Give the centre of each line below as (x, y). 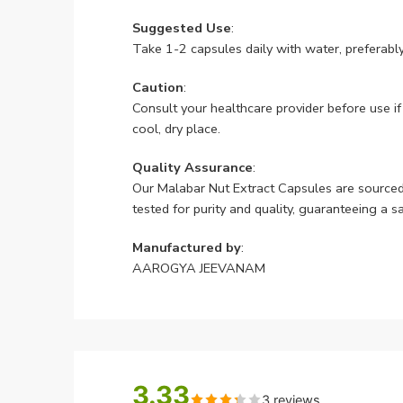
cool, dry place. (176, 128)
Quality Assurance (193, 167)
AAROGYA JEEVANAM (199, 268)
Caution (158, 87)
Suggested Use (182, 27)
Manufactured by (187, 247)
